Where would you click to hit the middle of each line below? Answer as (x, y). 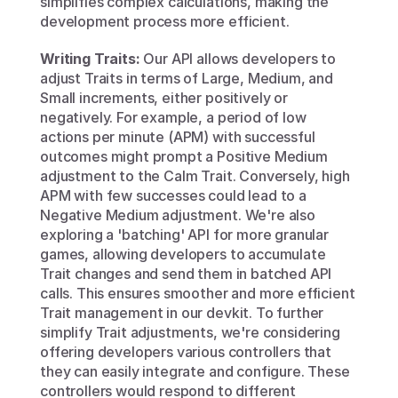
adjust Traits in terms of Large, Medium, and (187, 79)
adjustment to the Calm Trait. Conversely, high (195, 176)
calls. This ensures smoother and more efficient (198, 294)
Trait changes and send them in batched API (186, 274)
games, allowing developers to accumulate (183, 255)
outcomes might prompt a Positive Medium (184, 157)
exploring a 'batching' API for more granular (184, 235)
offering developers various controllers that (186, 352)
